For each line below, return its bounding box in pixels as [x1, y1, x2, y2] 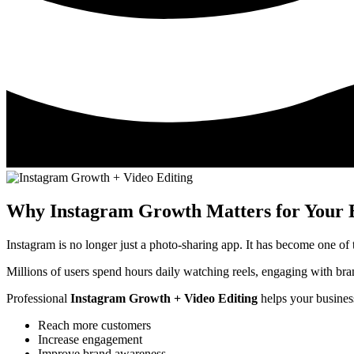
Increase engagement [38, 333, 142, 347]
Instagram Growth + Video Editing [70, 292, 258, 306]
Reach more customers [38, 318, 151, 333]
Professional [6, 292, 70, 306]
